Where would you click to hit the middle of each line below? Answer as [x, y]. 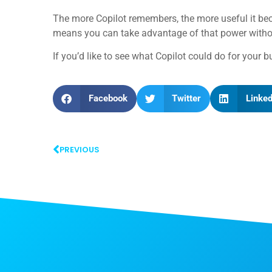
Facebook [108, 99]
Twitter [186, 99]
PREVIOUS [80, 149]
